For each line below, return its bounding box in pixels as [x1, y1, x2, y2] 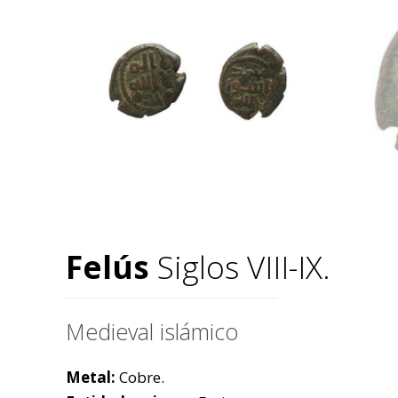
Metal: [66, 367, 115, 387]
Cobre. [115, 367, 164, 387]
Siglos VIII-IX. [149, 246, 330, 288]
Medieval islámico [66, 316, 238, 346]
